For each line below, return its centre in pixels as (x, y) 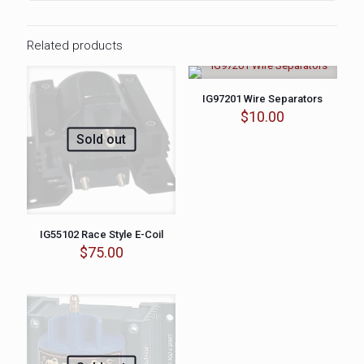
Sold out (102, 139)
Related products (75, 45)
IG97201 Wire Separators (263, 99)
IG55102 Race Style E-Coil (101, 235)
